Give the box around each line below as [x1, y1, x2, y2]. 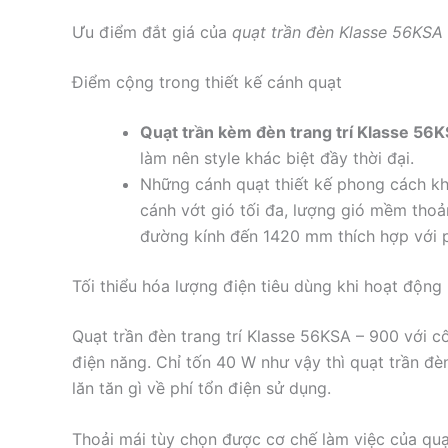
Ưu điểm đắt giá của [72, 21, 232, 42]
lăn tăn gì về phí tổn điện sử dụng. [72, 377, 331, 398]
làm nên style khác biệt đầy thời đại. [140, 147, 414, 168]
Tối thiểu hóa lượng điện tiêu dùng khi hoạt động [72, 275, 442, 296]
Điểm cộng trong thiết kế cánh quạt [72, 71, 342, 92]
